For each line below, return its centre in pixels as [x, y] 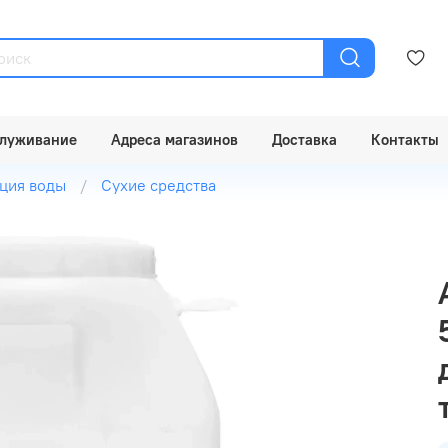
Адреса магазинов [174, 139]
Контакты [405, 139]
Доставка [304, 139]
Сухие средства [158, 184]
